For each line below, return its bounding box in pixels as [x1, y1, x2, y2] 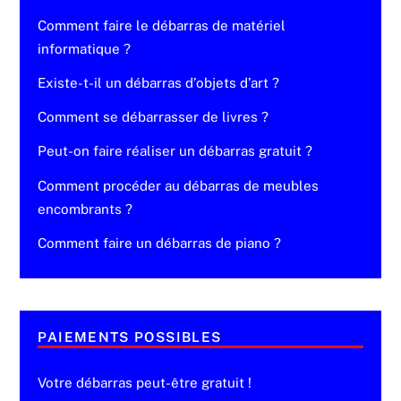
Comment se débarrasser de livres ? [38, 109, 269, 125]
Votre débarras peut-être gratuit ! [38, 375, 252, 391]
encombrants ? [38, 200, 133, 217]
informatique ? [38, 40, 132, 56]
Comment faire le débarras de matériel [38, 17, 286, 33]
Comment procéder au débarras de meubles [38, 177, 320, 193]
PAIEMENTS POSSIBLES [38, 329, 222, 346]
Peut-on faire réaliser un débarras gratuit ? [38, 143, 313, 159]
